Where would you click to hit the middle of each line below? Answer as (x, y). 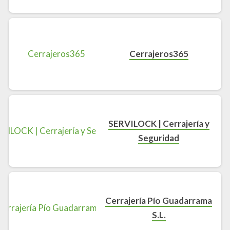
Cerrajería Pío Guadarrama (159, 201)
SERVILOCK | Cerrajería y (159, 124)
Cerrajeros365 (159, 54)
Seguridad (159, 138)
